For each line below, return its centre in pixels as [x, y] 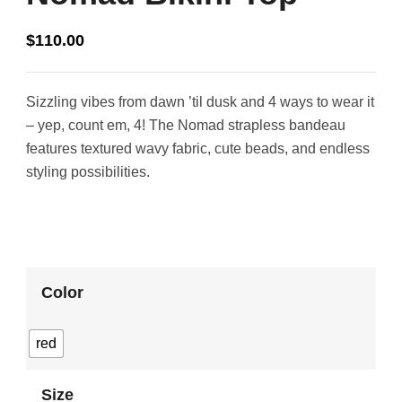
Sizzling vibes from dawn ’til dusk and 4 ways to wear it [200, 102]
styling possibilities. [88, 172]
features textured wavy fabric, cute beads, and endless [198, 149]
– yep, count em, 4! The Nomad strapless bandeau [186, 126]
